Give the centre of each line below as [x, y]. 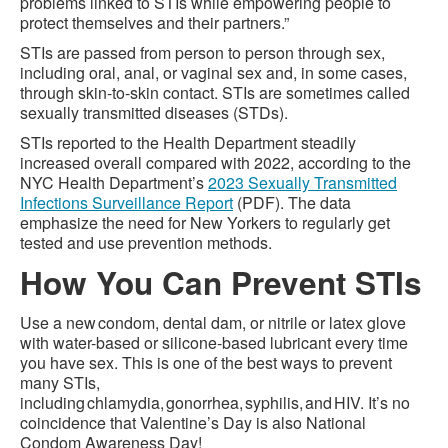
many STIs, [60, 382]
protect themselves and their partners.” [154, 22]
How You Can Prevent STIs [221, 282]
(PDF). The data [292, 202]
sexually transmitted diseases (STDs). [154, 112]
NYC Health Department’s [114, 182]
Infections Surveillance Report [126, 202]
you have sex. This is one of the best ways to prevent [206, 362]
